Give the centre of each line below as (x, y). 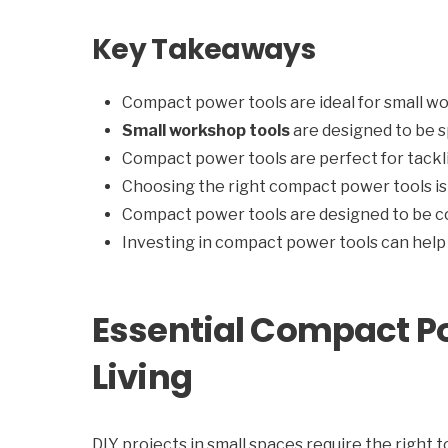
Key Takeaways (203, 49)
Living (142, 377)
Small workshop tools (206, 130)
